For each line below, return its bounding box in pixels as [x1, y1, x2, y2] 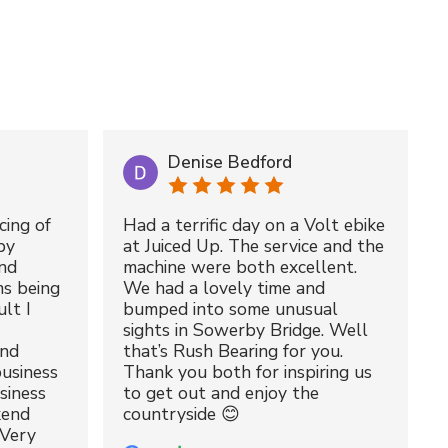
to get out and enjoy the [123, 380, 320, 405]
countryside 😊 [123, 401, 241, 426]
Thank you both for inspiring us [123, 359, 373, 384]
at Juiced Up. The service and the [123, 233, 385, 258]
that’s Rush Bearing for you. [123, 338, 344, 363]
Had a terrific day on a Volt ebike [123, 212, 386, 237]
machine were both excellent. [123, 254, 358, 279]
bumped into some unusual [123, 296, 339, 321]
